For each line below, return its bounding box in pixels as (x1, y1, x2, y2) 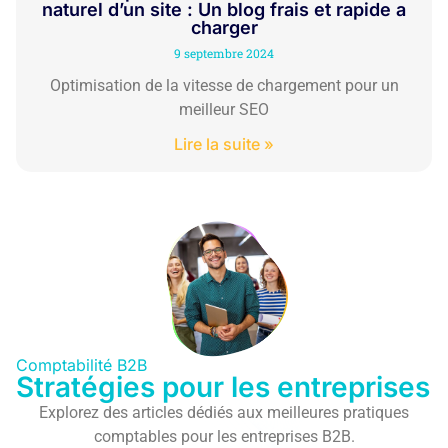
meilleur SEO (179, 99, 269, 119)
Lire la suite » (174, 133, 274, 154)
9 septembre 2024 (174, 44, 274, 61)
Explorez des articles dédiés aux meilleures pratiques (39, 403, 409, 423)
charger (190, 16, 258, 38)
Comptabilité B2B (16, 355, 147, 376)
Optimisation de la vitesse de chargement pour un (49, 75, 399, 95)
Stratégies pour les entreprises (16, 370, 430, 405)
